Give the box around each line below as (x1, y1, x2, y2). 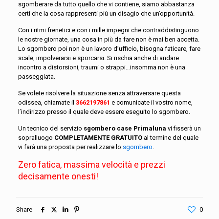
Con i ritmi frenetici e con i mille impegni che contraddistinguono (18, 26, 199, 34)
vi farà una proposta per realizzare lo (18, 143, 123, 151)
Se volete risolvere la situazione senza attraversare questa (18, 89, 181, 97)
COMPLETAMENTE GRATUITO (54, 134, 142, 141)
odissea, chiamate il (18, 99, 76, 106)
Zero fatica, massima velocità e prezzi (18, 159, 165, 170)
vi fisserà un (167, 125, 201, 132)
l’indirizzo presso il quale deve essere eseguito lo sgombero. (18, 108, 190, 115)
